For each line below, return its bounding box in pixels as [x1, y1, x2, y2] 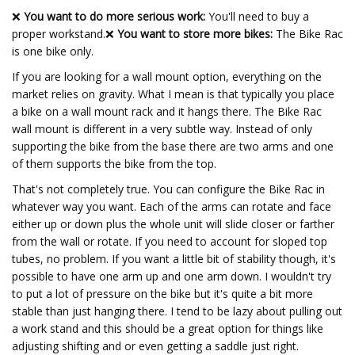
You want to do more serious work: [24, 9, 205, 24]
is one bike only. [12, 44, 94, 59]
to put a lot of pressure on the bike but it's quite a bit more [12, 286, 313, 301]
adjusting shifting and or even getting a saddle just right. [12, 338, 299, 353]
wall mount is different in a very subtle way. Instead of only [12, 121, 312, 136]
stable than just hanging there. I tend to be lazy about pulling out [12, 303, 342, 319]
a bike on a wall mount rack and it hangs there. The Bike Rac [12, 104, 322, 119]
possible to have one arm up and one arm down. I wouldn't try [12, 269, 331, 284]
